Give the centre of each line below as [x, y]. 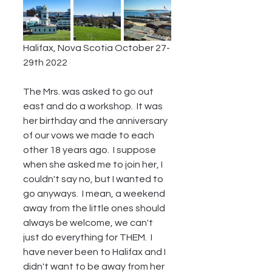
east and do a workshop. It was [94, 106]
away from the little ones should [95, 208]
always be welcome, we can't [89, 223]
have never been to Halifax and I [95, 252]
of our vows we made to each [90, 135]
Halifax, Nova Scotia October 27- [97, 48]
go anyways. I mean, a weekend [95, 194]
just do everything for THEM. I [89, 237]
